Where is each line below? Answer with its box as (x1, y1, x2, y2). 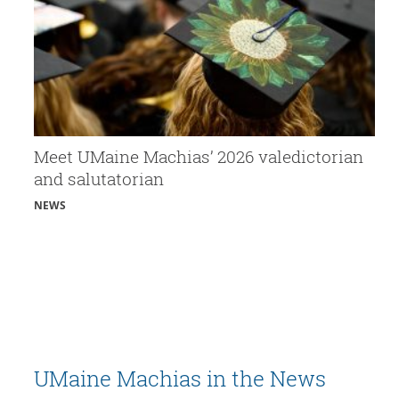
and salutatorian (34, 167, 168, 190)
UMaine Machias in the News (34, 363, 326, 393)
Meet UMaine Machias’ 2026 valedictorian (34, 144, 363, 167)
